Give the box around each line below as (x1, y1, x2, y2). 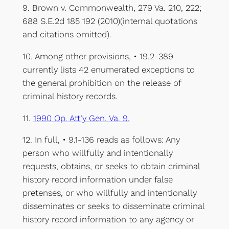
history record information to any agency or (22, 214, 194, 225)
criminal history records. (22, 90, 118, 101)
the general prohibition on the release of (22, 77, 181, 88)
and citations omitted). (22, 29, 111, 40)
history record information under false (22, 174, 173, 185)
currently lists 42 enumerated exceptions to (22, 64, 195, 75)
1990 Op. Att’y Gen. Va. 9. (33, 112, 130, 123)
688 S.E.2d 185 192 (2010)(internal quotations (22, 16, 197, 27)
